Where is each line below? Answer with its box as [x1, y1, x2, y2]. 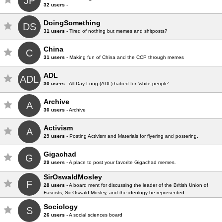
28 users [44, 182, 65, 188]
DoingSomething [44, 19, 101, 27]
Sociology [44, 203, 78, 211]
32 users [44, 2, 65, 7]
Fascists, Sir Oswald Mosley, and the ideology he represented [44, 190, 184, 195]
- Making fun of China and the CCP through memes [65, 55, 184, 60]
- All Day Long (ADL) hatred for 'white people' [65, 81, 169, 86]
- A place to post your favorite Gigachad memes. [65, 160, 176, 165]
